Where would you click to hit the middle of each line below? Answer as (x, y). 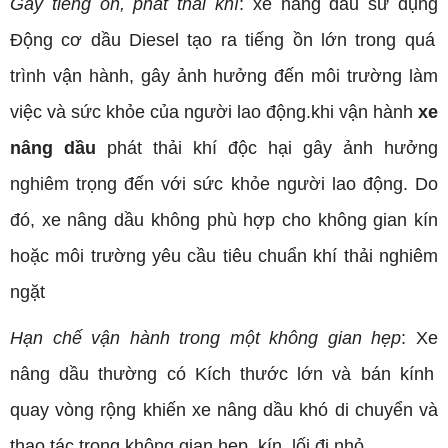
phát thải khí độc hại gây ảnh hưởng (272, 148)
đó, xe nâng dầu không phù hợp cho (160, 220)
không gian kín (374, 220)
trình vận (46, 76)
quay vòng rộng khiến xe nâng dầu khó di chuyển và (224, 409)
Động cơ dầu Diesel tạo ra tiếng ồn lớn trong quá (222, 40)
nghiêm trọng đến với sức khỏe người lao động (206, 184)
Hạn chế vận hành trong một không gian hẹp (206, 337)
